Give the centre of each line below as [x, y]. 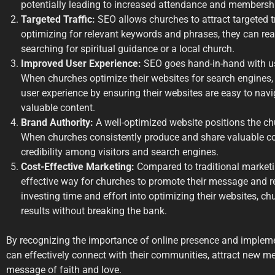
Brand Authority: [57, 123]
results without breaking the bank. [94, 211]
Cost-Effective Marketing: [78, 167]
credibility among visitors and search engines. [120, 152]
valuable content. [58, 108]
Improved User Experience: [81, 64]
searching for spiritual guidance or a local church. [128, 49]
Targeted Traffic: [58, 20]
